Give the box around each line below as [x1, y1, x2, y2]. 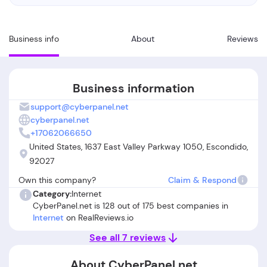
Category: [33, 188, 72, 199]
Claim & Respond [168, 175, 237, 185]
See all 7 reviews [89, 231, 166, 244]
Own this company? [18, 175, 96, 185]
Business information [73, 80, 194, 96]
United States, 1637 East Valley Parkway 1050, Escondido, [29, 141, 248, 152]
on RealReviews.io [64, 212, 133, 223]
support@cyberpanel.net [30, 101, 129, 112]
